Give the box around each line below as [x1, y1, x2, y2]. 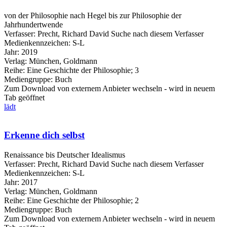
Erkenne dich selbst [4, 130, 85, 141]
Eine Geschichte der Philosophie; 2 [25, 196, 139, 205]
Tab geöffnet [4, 93, 45, 102]
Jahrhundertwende [4, 20, 63, 29]
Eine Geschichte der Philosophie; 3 [25, 65, 139, 74]
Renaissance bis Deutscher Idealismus [4, 150, 125, 160]
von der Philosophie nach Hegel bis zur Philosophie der [4, 11, 181, 20]
